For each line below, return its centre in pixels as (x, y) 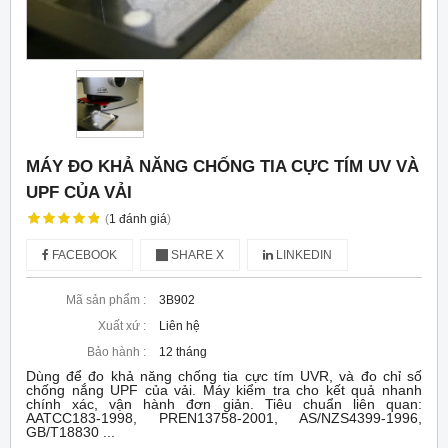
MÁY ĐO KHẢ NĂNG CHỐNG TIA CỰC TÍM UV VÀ (222, 165)
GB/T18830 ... (70, 431)
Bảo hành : (116, 351)
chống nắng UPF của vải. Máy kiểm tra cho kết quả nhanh (224, 389)
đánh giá (142, 218)
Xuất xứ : (122, 325)
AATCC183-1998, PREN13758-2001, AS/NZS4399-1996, (224, 417)
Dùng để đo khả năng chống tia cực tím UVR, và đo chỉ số (224, 375)
